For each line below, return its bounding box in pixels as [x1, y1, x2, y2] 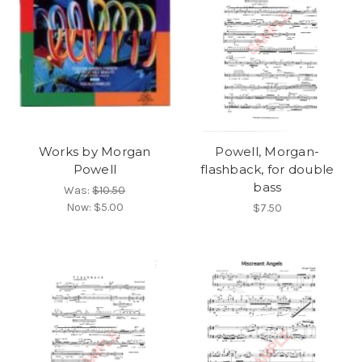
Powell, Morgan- [215, 143, 320, 159]
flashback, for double [200, 161, 335, 177]
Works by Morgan [38, 143, 151, 159]
